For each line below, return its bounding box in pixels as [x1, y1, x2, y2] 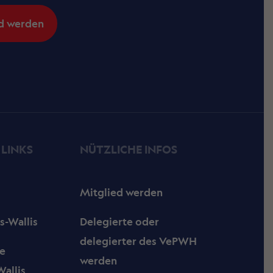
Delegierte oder [80, 215, 160, 229]
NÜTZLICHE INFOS [80, 143, 178, 157]
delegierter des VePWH [80, 235, 197, 248]
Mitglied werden [80, 186, 163, 199]
